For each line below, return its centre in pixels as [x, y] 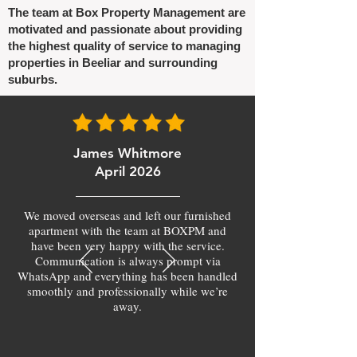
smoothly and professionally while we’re [127, 291]
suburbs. [33, 79]
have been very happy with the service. [127, 245]
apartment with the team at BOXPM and [127, 230]
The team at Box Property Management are [127, 12]
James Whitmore [127, 153]
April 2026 [127, 171]
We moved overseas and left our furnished [127, 215]
